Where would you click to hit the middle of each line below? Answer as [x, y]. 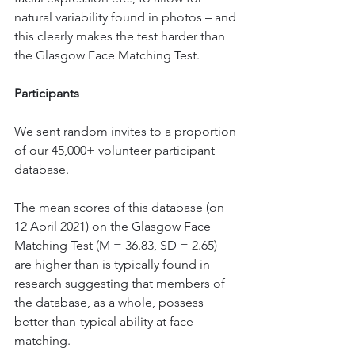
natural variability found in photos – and [127, 17]
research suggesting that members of [121, 283]
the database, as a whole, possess [111, 302]
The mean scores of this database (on [121, 207]
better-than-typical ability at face [105, 321]
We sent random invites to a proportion [127, 131]
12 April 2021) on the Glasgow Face [114, 226]
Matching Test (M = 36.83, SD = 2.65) [117, 245]
